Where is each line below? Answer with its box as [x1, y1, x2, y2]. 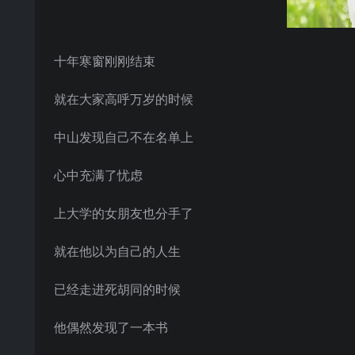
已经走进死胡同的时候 [54, 281, 181, 298]
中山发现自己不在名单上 [54, 128, 193, 146]
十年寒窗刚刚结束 [54, 52, 155, 70]
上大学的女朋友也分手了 [54, 204, 193, 222]
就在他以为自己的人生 [54, 242, 181, 260]
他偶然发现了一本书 [54, 319, 168, 336]
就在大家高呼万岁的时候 [54, 90, 193, 108]
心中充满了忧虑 [54, 166, 143, 184]
